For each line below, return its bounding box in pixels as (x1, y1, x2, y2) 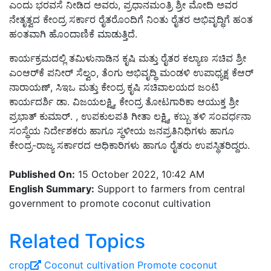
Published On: (9, 168, 75, 181)
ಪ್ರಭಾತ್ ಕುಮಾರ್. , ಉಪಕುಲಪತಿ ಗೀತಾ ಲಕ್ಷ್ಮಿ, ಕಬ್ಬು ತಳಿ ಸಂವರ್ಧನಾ (9, 110, 251, 123)
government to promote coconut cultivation (9, 197, 211, 210)
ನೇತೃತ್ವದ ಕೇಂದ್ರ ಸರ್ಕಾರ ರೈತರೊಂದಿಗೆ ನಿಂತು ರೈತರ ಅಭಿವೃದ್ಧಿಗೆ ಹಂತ (9, 13, 253, 26)
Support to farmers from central (94, 183, 245, 195)
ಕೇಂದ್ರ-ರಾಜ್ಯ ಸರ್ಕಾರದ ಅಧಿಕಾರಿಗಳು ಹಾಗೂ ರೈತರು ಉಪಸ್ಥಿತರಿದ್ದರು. (9, 139, 250, 152)
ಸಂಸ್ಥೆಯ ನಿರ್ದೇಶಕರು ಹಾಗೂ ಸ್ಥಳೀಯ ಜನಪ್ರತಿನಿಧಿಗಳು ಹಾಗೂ (9, 125, 234, 137)
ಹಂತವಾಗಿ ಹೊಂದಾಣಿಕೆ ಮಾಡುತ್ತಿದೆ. (9, 28, 137, 41)
